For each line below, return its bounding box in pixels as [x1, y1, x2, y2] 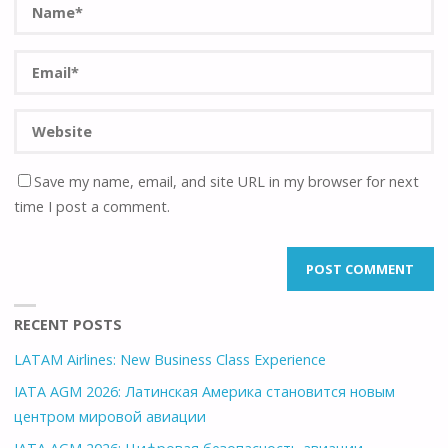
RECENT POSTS [14, 314, 123, 334]
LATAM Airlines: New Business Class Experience [14, 349, 327, 369]
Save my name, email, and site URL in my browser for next [34, 171, 420, 191]
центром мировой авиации [14, 407, 207, 427]
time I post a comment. [14, 196, 171, 216]
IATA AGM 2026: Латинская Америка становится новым [14, 382, 396, 402]
